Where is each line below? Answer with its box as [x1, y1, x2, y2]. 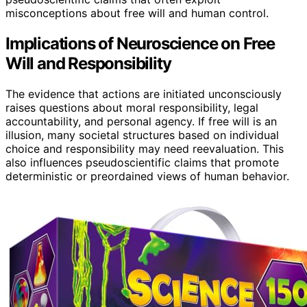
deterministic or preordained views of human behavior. [5, 169, 289, 183]
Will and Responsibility [5, 53, 171, 73]
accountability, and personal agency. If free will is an [5, 114, 277, 128]
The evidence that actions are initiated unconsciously [5, 86, 282, 101]
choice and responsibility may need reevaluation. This [5, 141, 284, 156]
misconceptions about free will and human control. [5, 5, 269, 20]
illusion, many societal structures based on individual [5, 127, 279, 142]
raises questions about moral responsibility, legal [5, 100, 258, 114]
